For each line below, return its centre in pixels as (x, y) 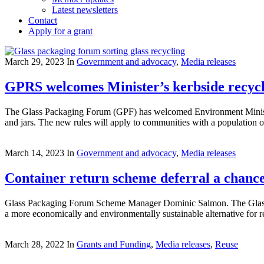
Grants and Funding (114, 244)
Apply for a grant (60, 31)
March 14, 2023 (34, 153)
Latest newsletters (85, 10)
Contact (43, 20)
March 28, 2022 (34, 244)
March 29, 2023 (34, 62)
